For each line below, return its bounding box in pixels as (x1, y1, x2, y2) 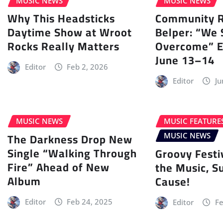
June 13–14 (155, 50, 215, 71)
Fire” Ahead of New (7, 156, 110, 178)
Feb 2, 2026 (67, 62, 109, 72)
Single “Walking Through (7, 142, 137, 164)
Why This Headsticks (7, 8, 115, 29)
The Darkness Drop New (7, 128, 132, 150)
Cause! (155, 171, 191, 192)
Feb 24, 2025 (67, 196, 113, 207)
